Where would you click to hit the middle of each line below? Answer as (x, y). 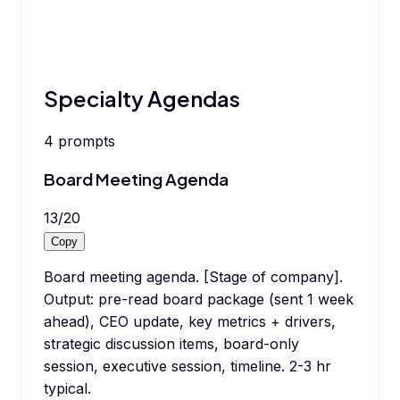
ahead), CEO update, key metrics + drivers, (190, 321)
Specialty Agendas (142, 98)
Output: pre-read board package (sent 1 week (199, 299)
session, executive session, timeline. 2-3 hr (187, 366)
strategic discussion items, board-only (171, 343)
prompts (87, 141)
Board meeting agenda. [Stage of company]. (193, 276)
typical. (67, 388)
